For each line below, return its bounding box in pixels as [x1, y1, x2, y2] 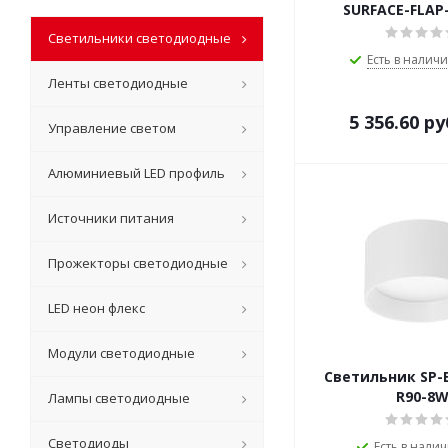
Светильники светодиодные [48, 29, 231, 48]
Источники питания [48, 209, 174, 228]
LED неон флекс [48, 299, 145, 318]
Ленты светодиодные [48, 74, 188, 93]
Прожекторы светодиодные [48, 254, 228, 273]
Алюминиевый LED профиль [48, 164, 225, 183]
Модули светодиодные [48, 344, 195, 363]
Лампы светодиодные [48, 389, 190, 408]
